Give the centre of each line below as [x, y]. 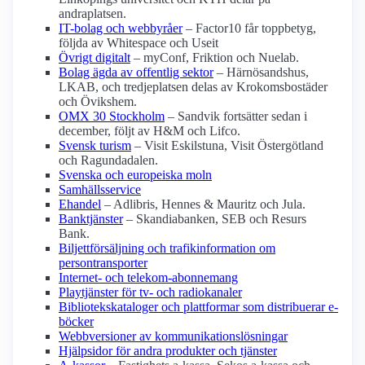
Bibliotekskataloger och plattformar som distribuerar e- [198, 307]
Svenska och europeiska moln [135, 175]
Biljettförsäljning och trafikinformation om [167, 248]
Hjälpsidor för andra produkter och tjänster [168, 351]
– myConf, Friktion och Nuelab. [215, 58]
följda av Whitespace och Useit [139, 43]
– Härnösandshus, [261, 73]
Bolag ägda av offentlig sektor [136, 73]
